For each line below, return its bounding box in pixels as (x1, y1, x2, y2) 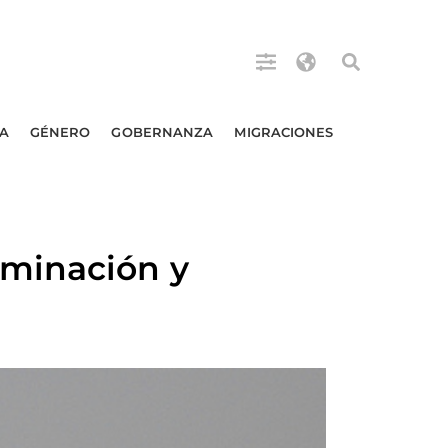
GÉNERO (29, 124, 91, 140)
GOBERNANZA (111, 124, 214, 140)
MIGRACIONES (234, 124, 334, 140)
